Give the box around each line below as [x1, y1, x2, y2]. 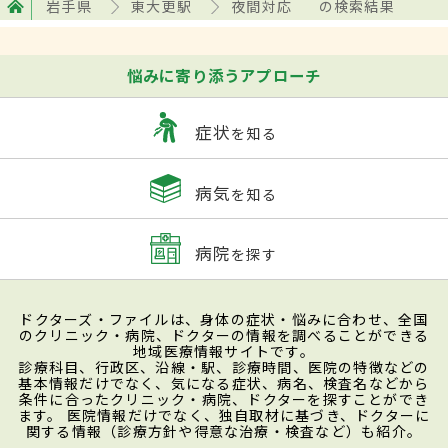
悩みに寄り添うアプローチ [126, 63, 322, 86]
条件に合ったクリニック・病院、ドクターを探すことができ [18, 388, 430, 409]
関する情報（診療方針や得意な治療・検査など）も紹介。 [25, 420, 423, 441]
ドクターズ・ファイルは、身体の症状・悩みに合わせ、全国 [19, 308, 429, 329]
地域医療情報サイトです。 [133, 340, 315, 361]
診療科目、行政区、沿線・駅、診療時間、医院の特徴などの [18, 356, 430, 377]
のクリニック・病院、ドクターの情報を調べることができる [18, 324, 430, 345]
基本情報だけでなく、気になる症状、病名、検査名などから [18, 372, 430, 393]
